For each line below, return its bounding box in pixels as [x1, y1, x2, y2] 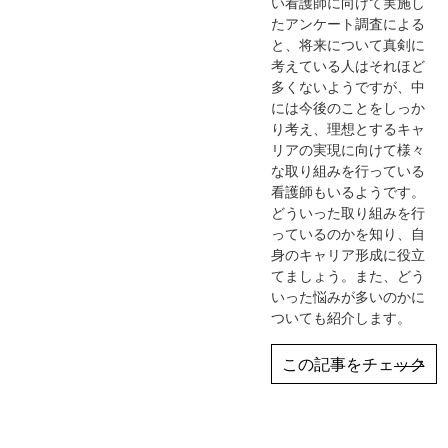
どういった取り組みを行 [271, 202, 426, 222]
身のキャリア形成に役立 [271, 244, 426, 264]
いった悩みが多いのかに [271, 286, 426, 306]
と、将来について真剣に [271, 34, 426, 54]
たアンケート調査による [271, 13, 426, 33]
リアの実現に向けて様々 [271, 139, 426, 159]
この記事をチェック [282, 352, 426, 375]
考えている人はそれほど [271, 55, 426, 75]
